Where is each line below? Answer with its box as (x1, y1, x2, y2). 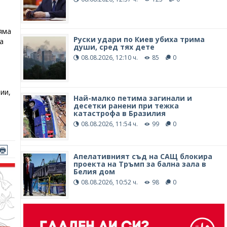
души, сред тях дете (73, 42, 155, 52)
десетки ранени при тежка (73, 100, 179, 110)
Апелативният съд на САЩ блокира (73, 151, 213, 161)
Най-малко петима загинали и (73, 93, 193, 103)
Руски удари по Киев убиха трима (73, 34, 205, 45)
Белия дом (73, 166, 116, 176)
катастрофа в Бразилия (73, 108, 166, 118)
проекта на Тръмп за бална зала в (73, 159, 207, 169)
